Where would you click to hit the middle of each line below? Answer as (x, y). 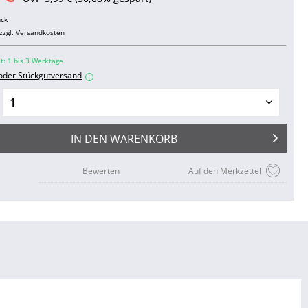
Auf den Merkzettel (224, 171)
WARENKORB (143, 139)
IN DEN (89, 139)
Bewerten (101, 171)
